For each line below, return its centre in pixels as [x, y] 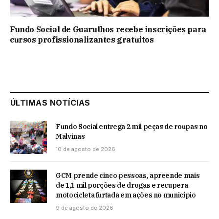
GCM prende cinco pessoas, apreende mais [128, 175]
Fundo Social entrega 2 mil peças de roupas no [132, 126]
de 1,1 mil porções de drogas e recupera [122, 185]
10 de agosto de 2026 [86, 149]
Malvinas [71, 136]
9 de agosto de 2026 [85, 208]
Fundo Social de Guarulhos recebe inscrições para [108, 29]
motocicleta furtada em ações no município [126, 195]
